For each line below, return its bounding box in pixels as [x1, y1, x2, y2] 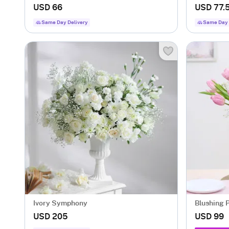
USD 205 [33, 213, 68, 221]
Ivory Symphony [33, 200, 87, 207]
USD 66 [33, 4, 62, 12]
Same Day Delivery [41, 20, 88, 25]
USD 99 [195, 213, 224, 221]
